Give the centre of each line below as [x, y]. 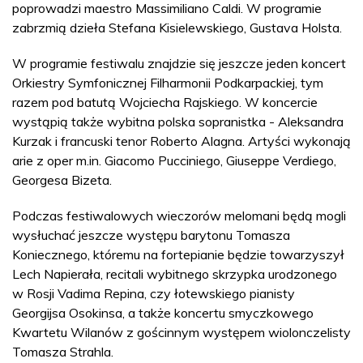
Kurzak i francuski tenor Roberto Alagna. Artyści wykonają [181, 141]
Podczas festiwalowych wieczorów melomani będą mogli [179, 216]
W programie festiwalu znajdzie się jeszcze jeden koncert [179, 63]
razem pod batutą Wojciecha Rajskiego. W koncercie [165, 102]
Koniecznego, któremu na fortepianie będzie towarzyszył [178, 254]
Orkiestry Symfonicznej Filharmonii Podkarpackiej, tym [168, 83]
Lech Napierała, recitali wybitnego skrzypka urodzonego [175, 274]
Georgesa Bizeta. [62, 180]
